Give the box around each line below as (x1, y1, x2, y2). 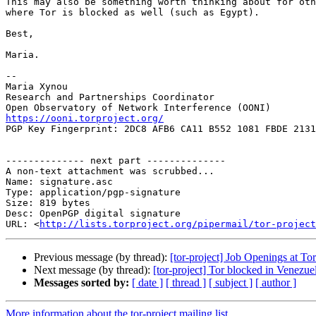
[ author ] (255, 276, 296, 289)
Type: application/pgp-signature (6, 187, 181, 198)
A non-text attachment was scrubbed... (6, 166, 214, 177)
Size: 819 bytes (6, 197, 90, 209)
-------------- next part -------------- (6, 155, 226, 166)
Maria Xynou (6, 81, 68, 92)
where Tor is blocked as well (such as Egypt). (6, 7, 260, 18)
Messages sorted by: (34, 276, 129, 289)
